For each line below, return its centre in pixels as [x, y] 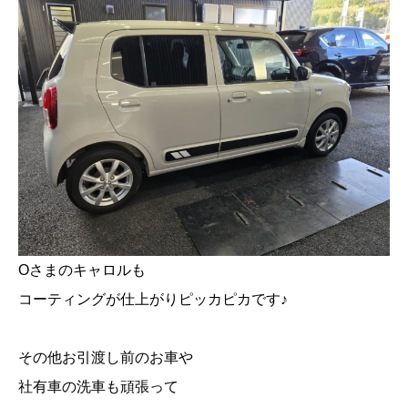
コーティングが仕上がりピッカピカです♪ [153, 299]
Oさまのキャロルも [82, 270]
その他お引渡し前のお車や [106, 357]
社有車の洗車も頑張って [98, 386]
